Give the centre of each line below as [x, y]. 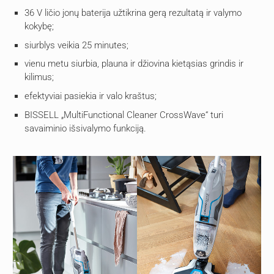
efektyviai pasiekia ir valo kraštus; [91, 96]
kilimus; [39, 77]
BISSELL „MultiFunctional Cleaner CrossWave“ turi [124, 115]
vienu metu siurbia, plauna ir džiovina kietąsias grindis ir [134, 64]
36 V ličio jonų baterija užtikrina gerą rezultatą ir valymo [133, 13]
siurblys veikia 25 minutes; [76, 45]
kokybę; [39, 26]
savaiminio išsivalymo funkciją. [85, 129]
